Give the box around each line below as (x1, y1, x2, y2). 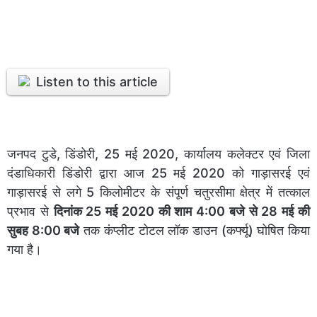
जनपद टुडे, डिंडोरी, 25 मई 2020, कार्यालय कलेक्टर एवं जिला (7, 146, 310, 162)
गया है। (7, 242, 42, 258)
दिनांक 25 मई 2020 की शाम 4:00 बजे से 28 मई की (53, 204, 311, 219)
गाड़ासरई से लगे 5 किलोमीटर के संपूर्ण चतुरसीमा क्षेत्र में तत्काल (7, 185, 310, 200)
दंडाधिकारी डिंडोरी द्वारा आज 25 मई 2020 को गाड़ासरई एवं (7, 166, 310, 181)
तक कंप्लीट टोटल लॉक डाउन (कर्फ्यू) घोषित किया (79, 223, 311, 238)
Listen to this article (36, 74, 158, 89)
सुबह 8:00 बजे (7, 223, 80, 238)
